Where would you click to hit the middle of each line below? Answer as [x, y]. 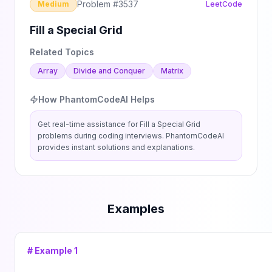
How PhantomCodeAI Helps [97, 99]
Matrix [172, 71]
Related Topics [62, 52]
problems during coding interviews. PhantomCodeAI [131, 136]
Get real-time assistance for [89, 124]
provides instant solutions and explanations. [116, 147]
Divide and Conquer [109, 71]
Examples [136, 209]
